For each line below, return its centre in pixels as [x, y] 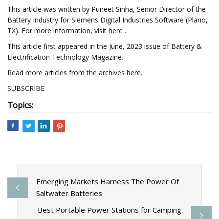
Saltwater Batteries [69, 193]
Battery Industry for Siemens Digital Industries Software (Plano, [108, 20]
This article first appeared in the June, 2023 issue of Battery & [105, 46]
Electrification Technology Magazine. [65, 57]
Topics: [20, 105]
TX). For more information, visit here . [67, 31]
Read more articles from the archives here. [75, 73]
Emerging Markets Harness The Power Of [107, 182]
